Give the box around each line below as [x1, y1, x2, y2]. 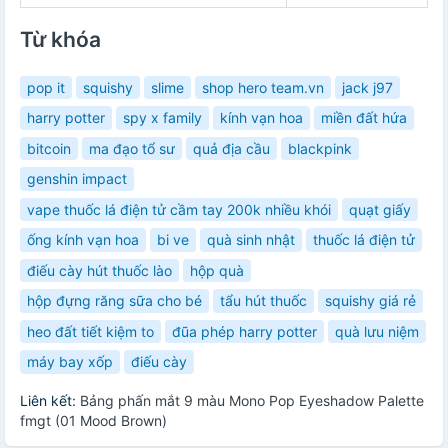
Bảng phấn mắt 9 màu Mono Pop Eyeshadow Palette [80, 391, 424, 409]
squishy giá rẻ [325, 292, 416, 310]
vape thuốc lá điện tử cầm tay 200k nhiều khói [27, 200, 331, 218]
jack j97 [342, 78, 393, 96]
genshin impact [27, 170, 127, 188]
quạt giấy [349, 200, 411, 218]
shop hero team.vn [202, 78, 324, 96]
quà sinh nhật [207, 231, 295, 249]
